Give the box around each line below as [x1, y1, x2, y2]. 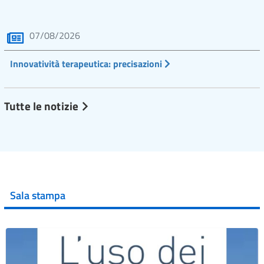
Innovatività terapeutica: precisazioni [10, 57, 164, 71]
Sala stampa [10, 187, 65, 204]
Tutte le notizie [4, 97, 81, 114]
